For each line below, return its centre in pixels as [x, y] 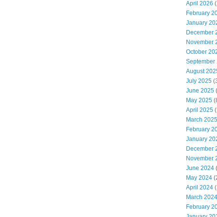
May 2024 [199, 178]
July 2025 [199, 81]
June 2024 [200, 168]
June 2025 [200, 91]
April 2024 [200, 188]
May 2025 [199, 101]
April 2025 [200, 110]
